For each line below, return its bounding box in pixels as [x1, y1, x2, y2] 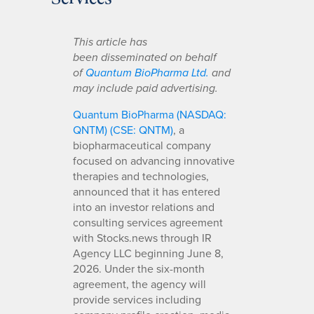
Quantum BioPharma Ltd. [86, 66, 212, 80]
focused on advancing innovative [73, 152, 235, 168]
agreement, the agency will [73, 275, 206, 292]
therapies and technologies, [73, 168, 209, 184]
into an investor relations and [73, 198, 214, 214]
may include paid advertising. [73, 81, 221, 95]
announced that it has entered [73, 183, 220, 199]
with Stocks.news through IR [73, 229, 212, 245]
